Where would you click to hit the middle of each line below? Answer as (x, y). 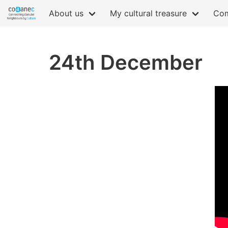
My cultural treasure (148, 13)
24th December (126, 62)
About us (66, 13)
